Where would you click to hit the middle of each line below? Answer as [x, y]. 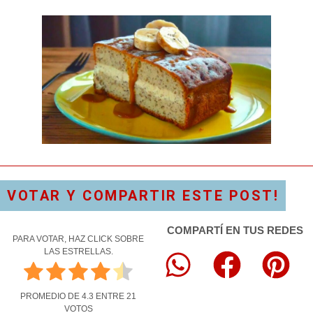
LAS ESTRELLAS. [78, 252]
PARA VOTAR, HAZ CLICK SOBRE [78, 239]
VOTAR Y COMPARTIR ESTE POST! [143, 196]
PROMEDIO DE [51, 297]
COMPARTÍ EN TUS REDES [235, 231]
